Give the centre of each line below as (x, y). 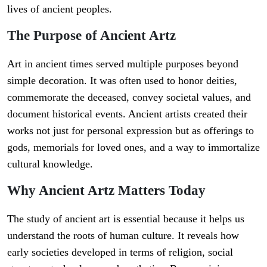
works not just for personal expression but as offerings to (131, 131)
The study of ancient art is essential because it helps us (126, 219)
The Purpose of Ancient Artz (91, 35)
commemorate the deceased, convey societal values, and (129, 97)
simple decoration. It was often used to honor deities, (122, 81)
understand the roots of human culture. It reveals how (123, 236)
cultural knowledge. (50, 164)
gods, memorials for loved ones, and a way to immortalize (133, 148)
